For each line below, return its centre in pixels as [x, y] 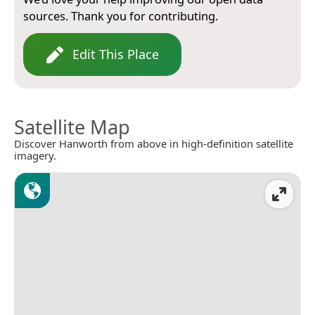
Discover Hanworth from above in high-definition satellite [154, 144]
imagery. [35, 156]
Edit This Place [116, 54]
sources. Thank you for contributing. [121, 16]
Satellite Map [72, 127]
